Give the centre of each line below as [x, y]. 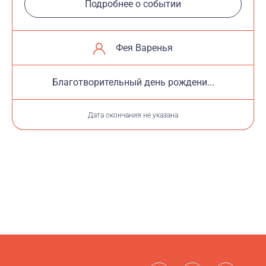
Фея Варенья [144, 48]
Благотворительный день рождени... [133, 82]
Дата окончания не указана [133, 115]
